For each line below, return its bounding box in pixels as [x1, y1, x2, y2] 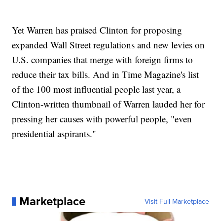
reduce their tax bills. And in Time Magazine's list [12, 68, 199, 81]
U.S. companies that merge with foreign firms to [12, 53, 193, 66]
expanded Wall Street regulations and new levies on [12, 38, 205, 51]
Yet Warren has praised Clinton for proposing [12, 24, 183, 37]
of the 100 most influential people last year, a [12, 83, 181, 96]
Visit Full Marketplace [144, 196, 209, 207]
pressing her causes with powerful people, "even [12, 112, 192, 125]
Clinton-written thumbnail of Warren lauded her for [12, 98, 205, 110]
